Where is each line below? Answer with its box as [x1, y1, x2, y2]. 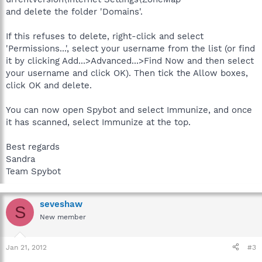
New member [40, 213, 86, 221]
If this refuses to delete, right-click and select [6, 31, 204, 42]
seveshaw [40, 199, 82, 209]
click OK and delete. [6, 80, 92, 91]
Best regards [6, 142, 60, 152]
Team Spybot [6, 166, 61, 177]
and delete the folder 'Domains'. [6, 6, 143, 17]
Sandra [6, 154, 35, 164]
